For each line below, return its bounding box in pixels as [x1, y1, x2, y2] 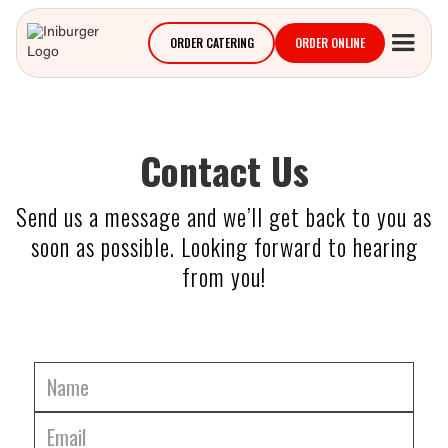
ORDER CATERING [169, 34, 254, 51]
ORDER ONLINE [295, 34, 365, 51]
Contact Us [139, 142, 309, 198]
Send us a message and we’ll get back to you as [16, 200, 432, 234]
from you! [182, 260, 266, 294]
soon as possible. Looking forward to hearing [30, 230, 418, 264]
